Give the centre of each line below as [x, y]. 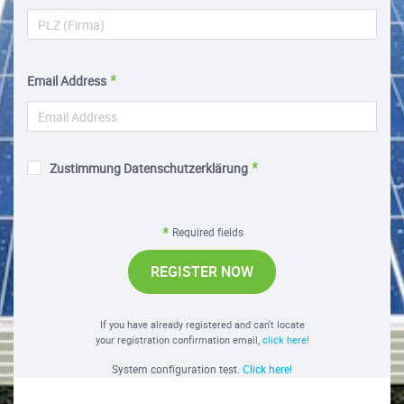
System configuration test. [177, 369]
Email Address [67, 81]
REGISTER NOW [202, 271]
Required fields [207, 232]
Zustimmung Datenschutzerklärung [149, 168]
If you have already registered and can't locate [202, 324]
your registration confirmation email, [179, 340]
